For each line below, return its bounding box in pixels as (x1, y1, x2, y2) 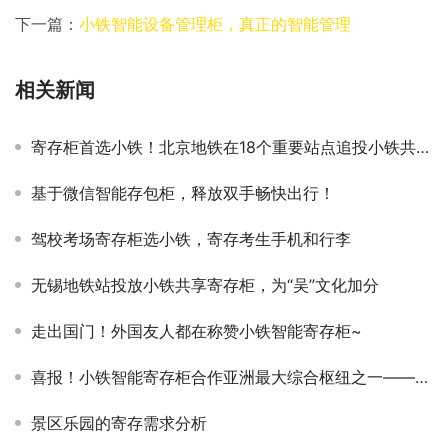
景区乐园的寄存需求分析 (31, 413, 207, 433)
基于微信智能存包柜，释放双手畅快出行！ (31, 183, 335, 203)
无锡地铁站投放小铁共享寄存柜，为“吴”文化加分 (31, 275, 379, 295)
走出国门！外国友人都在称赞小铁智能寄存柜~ (31, 321, 362, 341)
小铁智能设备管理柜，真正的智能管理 (79, 14, 351, 34)
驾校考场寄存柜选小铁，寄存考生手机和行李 (31, 229, 351, 249)
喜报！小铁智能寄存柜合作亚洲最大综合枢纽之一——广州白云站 (31, 367, 415, 387)
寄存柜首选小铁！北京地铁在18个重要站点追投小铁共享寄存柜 (31, 137, 416, 157)
